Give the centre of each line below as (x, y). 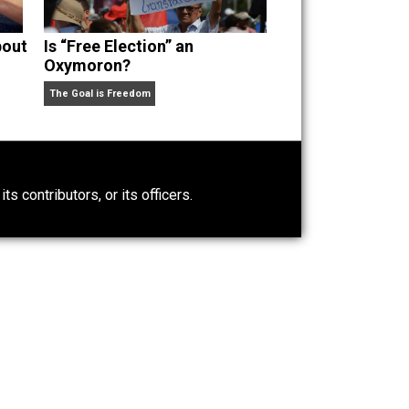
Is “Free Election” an (223, 188)
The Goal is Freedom (202, 240)
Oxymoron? (188, 209)
